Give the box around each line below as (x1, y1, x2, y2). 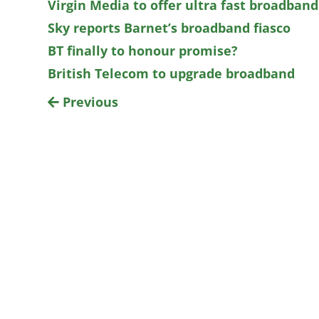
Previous (59, 93, 119, 111)
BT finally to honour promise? (48, 42, 239, 60)
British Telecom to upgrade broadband (48, 65, 296, 83)
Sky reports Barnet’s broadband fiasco (48, 19, 291, 37)
